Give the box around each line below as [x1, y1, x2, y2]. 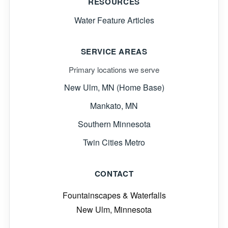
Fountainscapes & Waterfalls [62, 189, 166, 201]
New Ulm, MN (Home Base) [64, 81, 164, 93]
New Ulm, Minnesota [76, 203, 152, 215]
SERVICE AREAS [80, 45, 148, 57]
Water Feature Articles [74, 14, 154, 26]
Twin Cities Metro [83, 136, 145, 148]
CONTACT [94, 167, 134, 179]
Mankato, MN [90, 99, 138, 111]
